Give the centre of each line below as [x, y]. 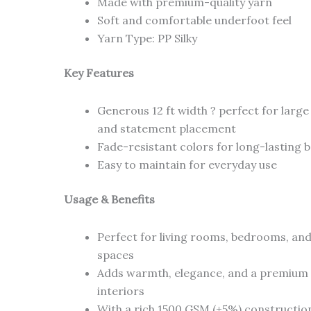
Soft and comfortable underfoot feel [195, 20]
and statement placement [167, 128]
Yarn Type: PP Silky [148, 38]
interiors [121, 291]
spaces [116, 254]
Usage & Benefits [110, 199]
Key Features [99, 73]
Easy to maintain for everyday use [187, 164]
